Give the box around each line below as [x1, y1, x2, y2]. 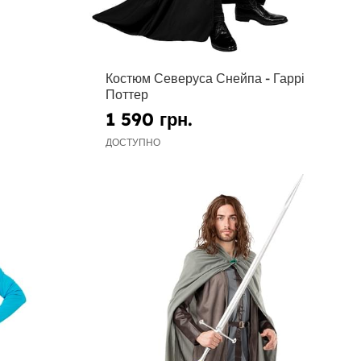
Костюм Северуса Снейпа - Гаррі [106, 70, 305, 87]
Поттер [106, 86, 149, 103]
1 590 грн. [106, 107, 193, 131]
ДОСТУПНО [106, 135, 161, 148]
